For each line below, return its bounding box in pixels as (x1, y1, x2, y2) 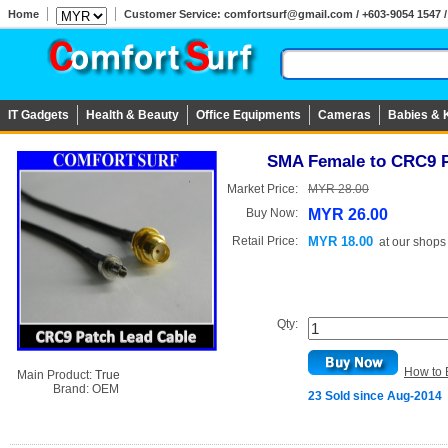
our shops (392, 235, 446, 249)
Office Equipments (196, 108, 301, 122)
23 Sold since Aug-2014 (308, 389, 442, 403)
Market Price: (227, 182, 298, 196)
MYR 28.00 (308, 182, 369, 196)
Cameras (318, 108, 371, 122)
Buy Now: (246, 206, 298, 220)
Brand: (17, 382, 92, 396)
